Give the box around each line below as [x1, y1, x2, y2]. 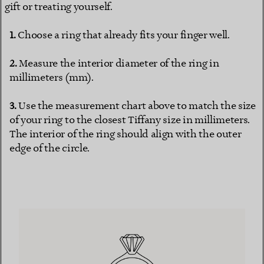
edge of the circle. [9, 142, 90, 156]
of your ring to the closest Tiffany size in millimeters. [9, 114, 250, 127]
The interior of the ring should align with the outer [9, 128, 242, 141]
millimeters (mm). [9, 71, 94, 85]
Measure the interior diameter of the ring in [19, 57, 219, 71]
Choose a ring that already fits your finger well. [18, 29, 230, 42]
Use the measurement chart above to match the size [18, 100, 256, 113]
